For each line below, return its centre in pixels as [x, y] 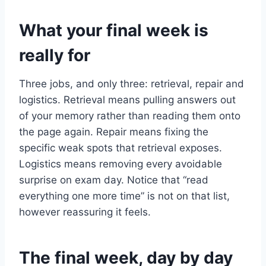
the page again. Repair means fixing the [114, 132]
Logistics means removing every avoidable [121, 164]
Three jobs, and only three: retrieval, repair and [132, 83]
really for [55, 55]
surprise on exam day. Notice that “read [114, 180]
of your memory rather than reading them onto [130, 115]
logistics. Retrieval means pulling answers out [127, 99]
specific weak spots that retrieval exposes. [121, 148]
